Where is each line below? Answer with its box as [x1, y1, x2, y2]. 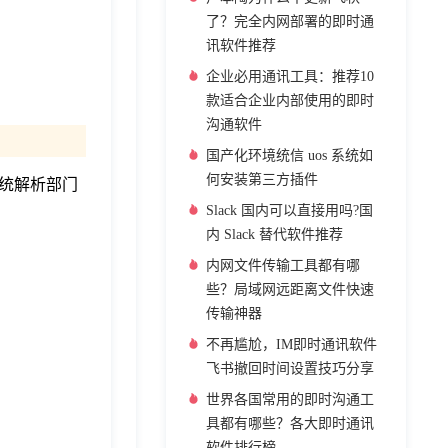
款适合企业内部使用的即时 [206, 93, 374, 108]
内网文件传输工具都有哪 [206, 258, 360, 273]
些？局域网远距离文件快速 [206, 282, 374, 297]
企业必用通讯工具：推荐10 [206, 69, 374, 84]
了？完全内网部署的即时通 [206, 14, 374, 29]
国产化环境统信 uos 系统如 [206, 148, 373, 163]
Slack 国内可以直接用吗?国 [206, 203, 373, 218]
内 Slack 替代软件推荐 [206, 227, 343, 242]
